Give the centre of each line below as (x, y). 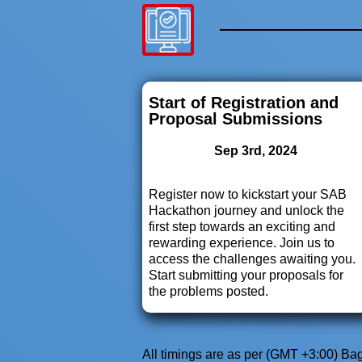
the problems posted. (208, 291)
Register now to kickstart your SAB (248, 194)
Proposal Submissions (236, 119)
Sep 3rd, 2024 (255, 151)
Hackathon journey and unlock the (246, 210)
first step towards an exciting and (242, 227)
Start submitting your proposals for (246, 275)
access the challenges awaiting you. (252, 259)
